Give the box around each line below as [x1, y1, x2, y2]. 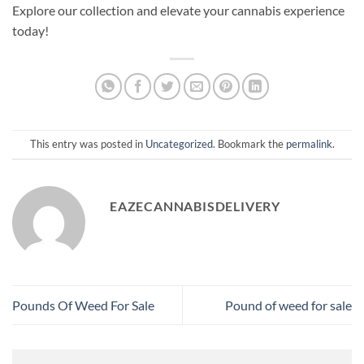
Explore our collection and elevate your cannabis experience [12, 2, 344, 18]
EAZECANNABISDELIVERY [110, 197, 280, 214]
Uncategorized [145, 137, 213, 151]
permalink [285, 137, 332, 151]
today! [12, 22, 49, 38]
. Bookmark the [212, 137, 286, 151]
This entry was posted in [29, 137, 145, 151]
